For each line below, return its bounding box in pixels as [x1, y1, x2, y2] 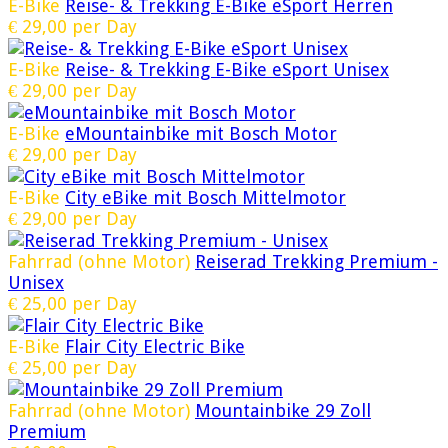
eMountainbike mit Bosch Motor [65, 123, 337, 145]
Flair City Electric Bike [65, 336, 245, 358]
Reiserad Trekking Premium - [195, 251, 438, 273]
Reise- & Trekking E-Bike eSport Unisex [65, 59, 389, 81]
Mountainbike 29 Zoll [195, 400, 371, 422]
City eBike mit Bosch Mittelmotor [65, 187, 346, 209]
